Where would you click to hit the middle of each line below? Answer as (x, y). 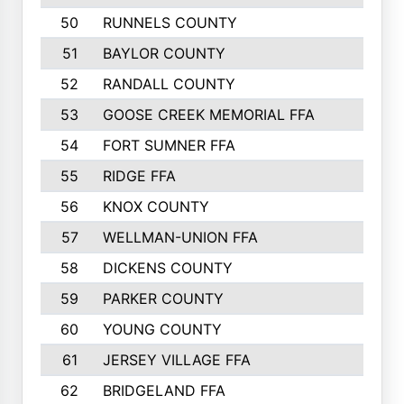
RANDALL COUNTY (169, 84)
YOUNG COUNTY (162, 329)
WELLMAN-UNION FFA (180, 237)
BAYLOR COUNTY (164, 53)
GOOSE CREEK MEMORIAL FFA (208, 115)
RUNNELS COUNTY (170, 23)
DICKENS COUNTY (167, 268)
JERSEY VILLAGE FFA (176, 360)
